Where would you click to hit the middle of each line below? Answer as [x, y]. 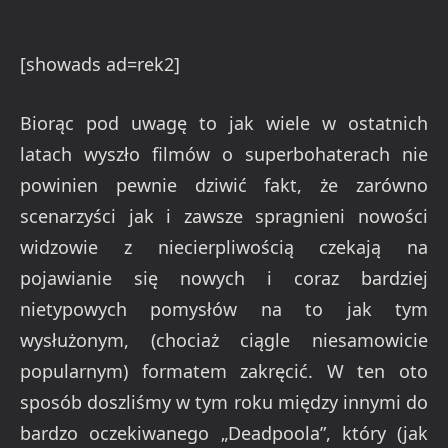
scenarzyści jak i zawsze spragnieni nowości [224, 215]
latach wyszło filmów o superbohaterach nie [224, 153]
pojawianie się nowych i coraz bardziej [224, 277]
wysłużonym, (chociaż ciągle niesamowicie [224, 339]
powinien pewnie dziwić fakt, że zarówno [224, 184]
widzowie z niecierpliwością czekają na [224, 246]
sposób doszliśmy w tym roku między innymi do [224, 401]
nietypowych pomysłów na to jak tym [224, 308]
